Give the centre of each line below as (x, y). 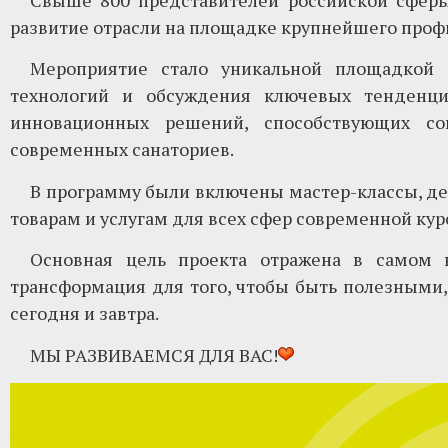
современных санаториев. (122, 149)
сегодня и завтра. (84, 313)
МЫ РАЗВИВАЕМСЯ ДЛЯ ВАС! (154, 354)
